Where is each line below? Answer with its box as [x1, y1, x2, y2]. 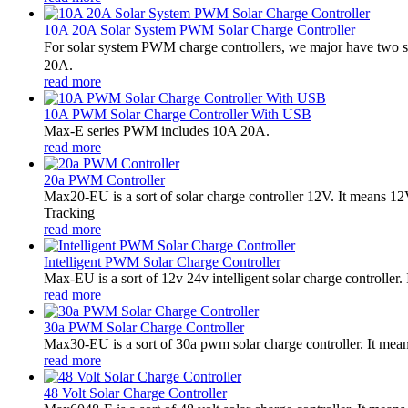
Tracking [44, 204, 95, 220]
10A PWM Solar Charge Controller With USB [44, 106, 311, 122]
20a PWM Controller [44, 171, 165, 188]
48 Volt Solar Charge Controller [44, 384, 227, 401]
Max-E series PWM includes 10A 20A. [44, 122, 270, 138]
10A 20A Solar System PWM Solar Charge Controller [44, 21, 355, 37]
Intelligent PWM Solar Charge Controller [44, 253, 280, 270]
